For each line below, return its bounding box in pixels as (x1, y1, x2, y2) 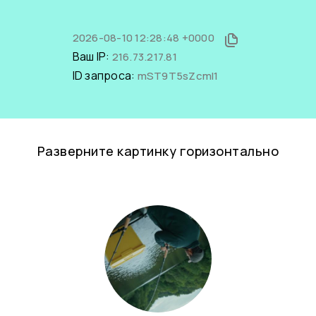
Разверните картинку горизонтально (37, 142, 279, 159)
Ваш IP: (72, 49, 112, 64)
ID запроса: (72, 68, 138, 83)
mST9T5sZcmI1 (137, 68, 219, 83)
